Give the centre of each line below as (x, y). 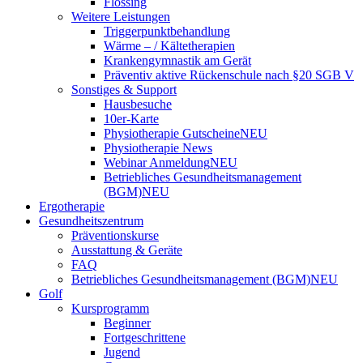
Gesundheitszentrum (91, 220)
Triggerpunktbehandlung (167, 31)
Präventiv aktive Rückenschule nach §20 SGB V (229, 75)
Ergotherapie (72, 206)
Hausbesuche (138, 104)
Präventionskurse (115, 235)
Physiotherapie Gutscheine (172, 133)
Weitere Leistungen (121, 16)
